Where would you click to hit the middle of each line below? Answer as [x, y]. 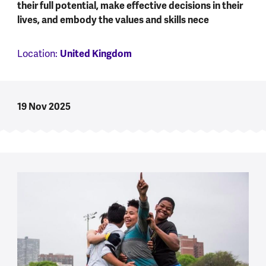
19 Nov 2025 [44, 106]
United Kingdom [96, 53]
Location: [38, 53]
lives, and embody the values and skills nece [113, 20]
